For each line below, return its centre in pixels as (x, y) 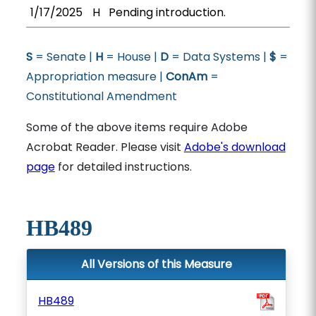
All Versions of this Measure (156, 264)
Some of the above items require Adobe (136, 127)
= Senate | (63, 57)
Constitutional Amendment (101, 96)
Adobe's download (235, 147)
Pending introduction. (167, 12)
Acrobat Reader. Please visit (105, 147)
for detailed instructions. (123, 167)
